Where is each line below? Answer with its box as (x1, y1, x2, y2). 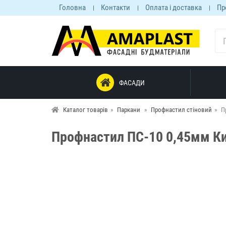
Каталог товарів (63, 106, 108, 114)
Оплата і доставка (145, 3, 202, 12)
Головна (59, 3, 86, 12)
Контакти (101, 3, 130, 12)
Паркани (117, 106, 140, 114)
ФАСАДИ (119, 78, 145, 87)
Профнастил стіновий (151, 106, 212, 114)
